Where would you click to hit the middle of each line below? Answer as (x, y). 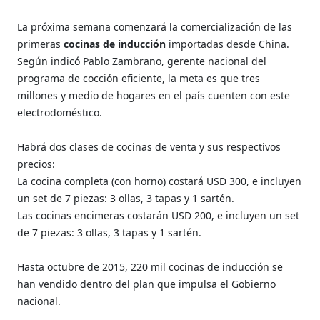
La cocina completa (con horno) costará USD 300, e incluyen (160, 181)
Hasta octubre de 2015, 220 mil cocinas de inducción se (150, 266)
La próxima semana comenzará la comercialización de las (155, 26)
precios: (36, 164)
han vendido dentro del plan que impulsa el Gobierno (147, 284)
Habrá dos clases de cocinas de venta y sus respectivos (149, 146)
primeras (39, 44)
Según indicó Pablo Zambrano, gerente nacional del (142, 61)
